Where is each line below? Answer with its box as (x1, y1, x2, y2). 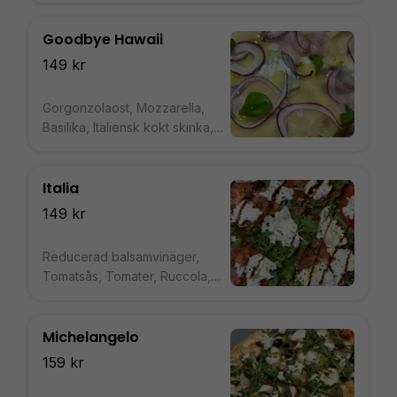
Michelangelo (43, 327, 139, 347)
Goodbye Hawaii (43, 29, 163, 50)
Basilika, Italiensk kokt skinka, (43, 120, 214, 135)
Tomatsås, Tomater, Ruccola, (43, 269, 211, 284)
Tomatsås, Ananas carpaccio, (43, 139, 214, 154)
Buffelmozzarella (43, 288, 140, 303)
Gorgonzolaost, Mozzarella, (43, 100, 205, 115)
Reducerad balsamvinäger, (43, 249, 199, 264)
